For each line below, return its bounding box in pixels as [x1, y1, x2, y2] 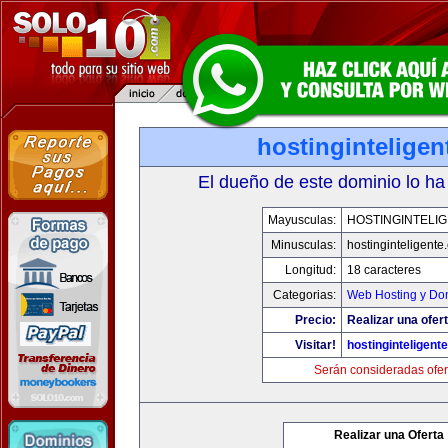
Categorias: [273, 288, 336, 302]
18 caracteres [347, 263, 421, 277]
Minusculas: [271, 238, 336, 252]
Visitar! [295, 338, 336, 352]
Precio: [295, 313, 336, 327]
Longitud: [285, 263, 336, 277]
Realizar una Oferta [334, 428, 444, 442]
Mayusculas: [268, 213, 336, 227]
